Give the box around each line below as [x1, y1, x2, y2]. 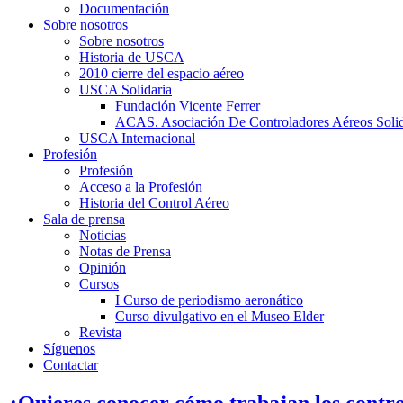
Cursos [79, 275, 119, 291]
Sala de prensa [43, 210, 125, 227]
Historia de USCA [79, 49, 184, 65]
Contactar [43, 356, 98, 372]
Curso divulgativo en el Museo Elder [115, 308, 324, 324]
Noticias [79, 227, 126, 243]
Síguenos [43, 340, 95, 356]
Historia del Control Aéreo [79, 194, 229, 210]
